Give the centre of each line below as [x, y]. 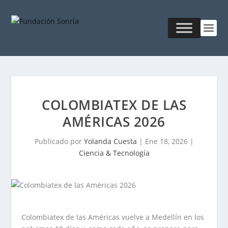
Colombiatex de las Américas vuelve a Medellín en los [113, 217]
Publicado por [59, 141]
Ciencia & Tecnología [114, 153]
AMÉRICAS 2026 [114, 122]
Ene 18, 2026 [166, 141]
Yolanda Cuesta [110, 141]
